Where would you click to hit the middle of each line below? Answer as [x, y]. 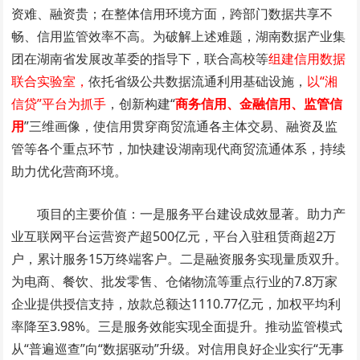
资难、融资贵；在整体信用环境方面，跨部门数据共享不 [172, 14]
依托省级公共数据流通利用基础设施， [198, 81]
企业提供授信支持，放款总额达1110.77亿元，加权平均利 [176, 304]
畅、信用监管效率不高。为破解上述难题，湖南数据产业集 [179, 36]
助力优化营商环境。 [70, 171]
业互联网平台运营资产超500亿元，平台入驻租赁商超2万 [174, 236]
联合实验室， [50, 81]
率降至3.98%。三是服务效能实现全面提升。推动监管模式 [177, 326]
